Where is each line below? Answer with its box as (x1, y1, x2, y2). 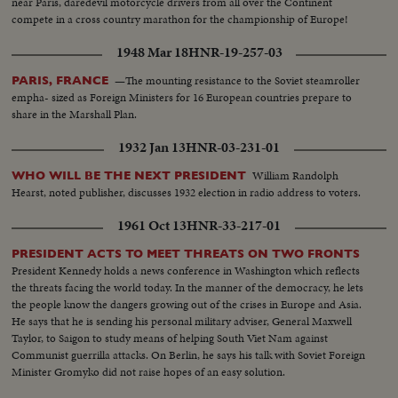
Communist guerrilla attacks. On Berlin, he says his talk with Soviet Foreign (12, 346, 366, 363)
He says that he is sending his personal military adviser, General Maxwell (12, 312, 353, 330)
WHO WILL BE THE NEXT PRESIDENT (12, 168, 247, 182)
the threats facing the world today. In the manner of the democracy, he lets (12, 278, 364, 296)
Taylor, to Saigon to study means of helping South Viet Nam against (12, 329, 329, 346)
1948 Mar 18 (115, 42, 188, 62)
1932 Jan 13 (118, 137, 186, 157)
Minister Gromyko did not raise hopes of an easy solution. (12, 362, 286, 380)
